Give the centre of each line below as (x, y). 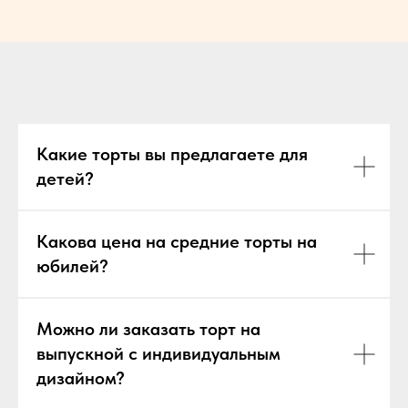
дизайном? (81, 378)
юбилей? (72, 266)
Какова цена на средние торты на (177, 241)
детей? (65, 178)
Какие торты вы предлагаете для (172, 154)
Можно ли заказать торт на (148, 329)
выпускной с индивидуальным (158, 353)
